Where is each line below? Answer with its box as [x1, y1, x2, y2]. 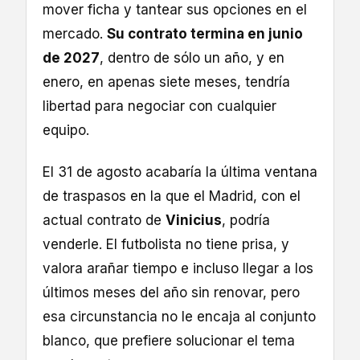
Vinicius [166, 212, 222, 229]
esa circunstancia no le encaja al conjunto [43, 309, 316, 325]
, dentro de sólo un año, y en [100, 50, 284, 67]
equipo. [43, 122, 89, 139]
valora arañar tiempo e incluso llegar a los [43, 260, 313, 277]
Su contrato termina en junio [107, 26, 303, 43]
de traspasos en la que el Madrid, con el [43, 188, 301, 205]
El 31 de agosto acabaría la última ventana [43, 164, 317, 181]
